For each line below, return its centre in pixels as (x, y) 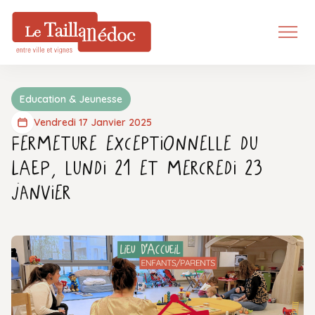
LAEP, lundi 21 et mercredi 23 (137, 170)
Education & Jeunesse (71, 99)
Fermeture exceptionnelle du (135, 146)
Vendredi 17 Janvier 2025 (93, 122)
